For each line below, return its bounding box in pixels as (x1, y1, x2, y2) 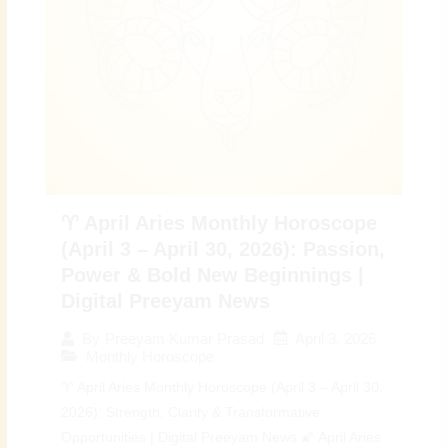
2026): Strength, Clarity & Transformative (61, 404, 321, 420)
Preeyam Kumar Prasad (105, 330, 265, 348)
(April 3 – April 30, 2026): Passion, (61, 237, 386, 260)
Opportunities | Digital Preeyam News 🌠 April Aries (61, 429, 382, 445)
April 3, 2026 (295, 329, 377, 347)
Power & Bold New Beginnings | (61, 263, 365, 286)
